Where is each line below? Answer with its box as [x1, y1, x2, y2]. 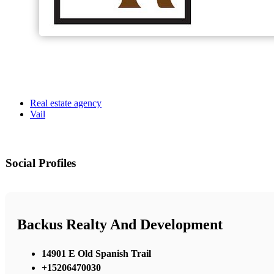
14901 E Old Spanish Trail [42, 248, 151, 259]
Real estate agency [30, 98, 102, 109]
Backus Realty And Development [17, 217, 223, 233]
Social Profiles [6, 157, 76, 170]
